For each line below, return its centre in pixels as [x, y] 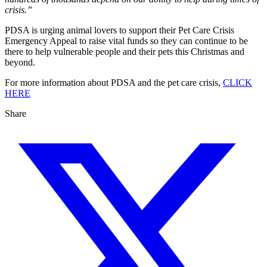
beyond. [20, 63]
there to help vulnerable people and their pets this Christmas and [125, 52]
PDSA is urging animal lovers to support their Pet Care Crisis [119, 30]
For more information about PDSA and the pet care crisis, [114, 83]
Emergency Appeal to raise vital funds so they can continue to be [126, 41]
